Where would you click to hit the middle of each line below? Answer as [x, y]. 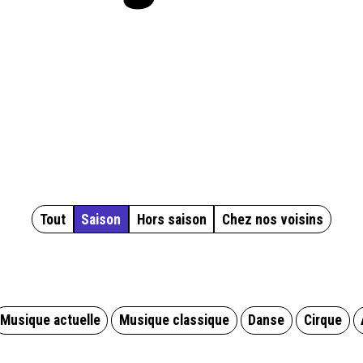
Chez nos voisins [273, 219]
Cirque [322, 320]
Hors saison [171, 219]
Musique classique [174, 320]
